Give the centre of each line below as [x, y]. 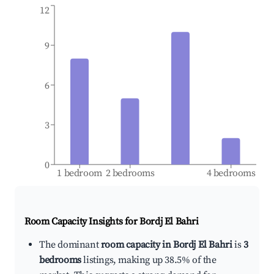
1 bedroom [80, 173]
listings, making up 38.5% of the [149, 260]
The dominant [70, 245]
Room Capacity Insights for [82, 222]
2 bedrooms [130, 173]
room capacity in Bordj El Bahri [166, 245]
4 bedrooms [231, 173]
